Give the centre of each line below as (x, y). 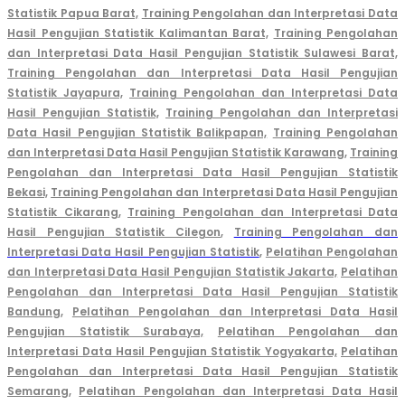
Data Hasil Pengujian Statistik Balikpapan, (137, 133)
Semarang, (39, 391)
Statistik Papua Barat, (73, 14)
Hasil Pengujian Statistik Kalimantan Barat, (138, 33)
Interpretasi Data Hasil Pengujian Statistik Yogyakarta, (172, 352)
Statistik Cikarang (63, 212)
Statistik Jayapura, (65, 93)
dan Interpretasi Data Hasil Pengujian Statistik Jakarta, (173, 272)
